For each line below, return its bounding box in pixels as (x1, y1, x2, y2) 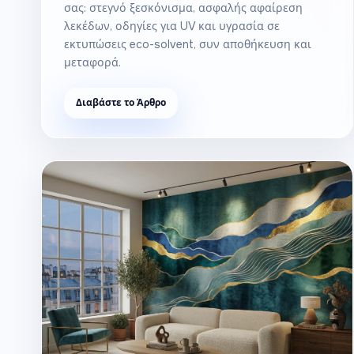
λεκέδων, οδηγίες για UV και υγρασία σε (64, 18, 280, 33)
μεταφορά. (64, 55, 121, 70)
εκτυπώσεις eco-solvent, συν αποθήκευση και (64, 36, 311, 51)
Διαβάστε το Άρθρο (76, 96, 166, 109)
